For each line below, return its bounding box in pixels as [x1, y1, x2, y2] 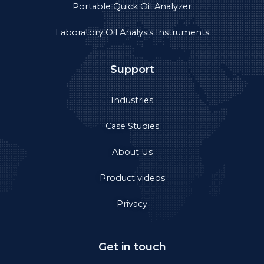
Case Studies [105, 120, 159, 131]
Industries [111, 94, 153, 105]
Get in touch [98, 239, 166, 253]
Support [110, 62, 154, 76]
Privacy [117, 198, 147, 209]
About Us [111, 146, 153, 157]
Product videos [99, 172, 165, 183]
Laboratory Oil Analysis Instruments [55, 27, 209, 38]
